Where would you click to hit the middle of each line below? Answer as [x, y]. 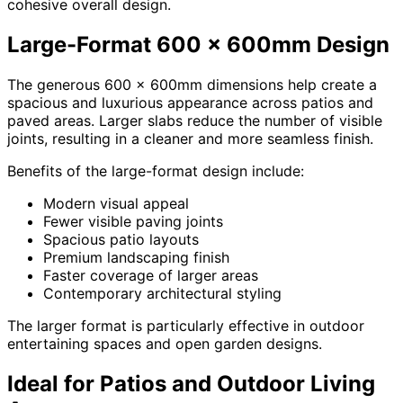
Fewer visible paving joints [133, 221]
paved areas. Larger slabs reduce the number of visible [195, 120]
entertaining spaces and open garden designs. [165, 343]
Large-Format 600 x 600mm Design [198, 44]
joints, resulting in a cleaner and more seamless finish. [190, 138]
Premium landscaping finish [136, 257]
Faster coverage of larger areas [151, 275]
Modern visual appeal [116, 203]
